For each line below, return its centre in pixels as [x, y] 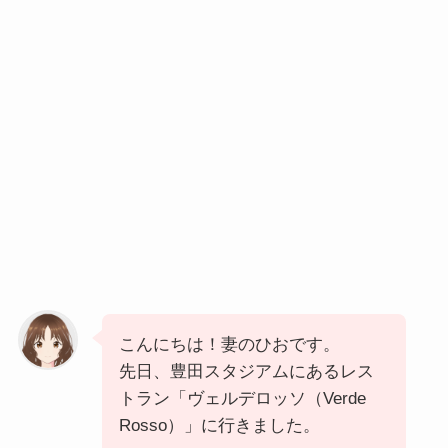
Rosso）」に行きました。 [219, 425]
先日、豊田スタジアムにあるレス [246, 371]
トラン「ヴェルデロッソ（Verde [242, 398]
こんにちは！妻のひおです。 [229, 344]
